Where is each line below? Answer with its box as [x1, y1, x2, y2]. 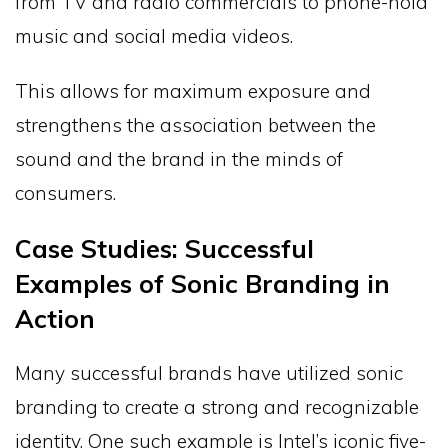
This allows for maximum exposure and [15, 78, 371, 103]
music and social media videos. [15, 23, 293, 48]
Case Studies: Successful [15, 232, 314, 264]
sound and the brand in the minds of [15, 146, 343, 171]
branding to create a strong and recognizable [15, 394, 419, 419]
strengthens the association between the [15, 112, 376, 137]
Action [15, 302, 95, 334]
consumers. [15, 180, 116, 205]
